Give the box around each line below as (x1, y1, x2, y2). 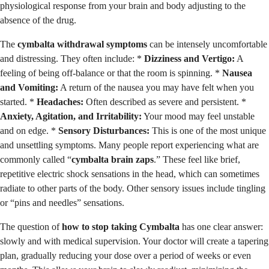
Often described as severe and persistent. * (83, 97, 246, 107)
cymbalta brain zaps (71, 154, 154, 165)
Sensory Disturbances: (58, 125, 150, 136)
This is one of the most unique (150, 125, 266, 136)
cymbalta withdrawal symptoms (17, 39, 147, 50)
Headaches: (37, 97, 83, 107)
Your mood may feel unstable (142, 111, 255, 122)
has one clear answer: (180, 222, 263, 232)
